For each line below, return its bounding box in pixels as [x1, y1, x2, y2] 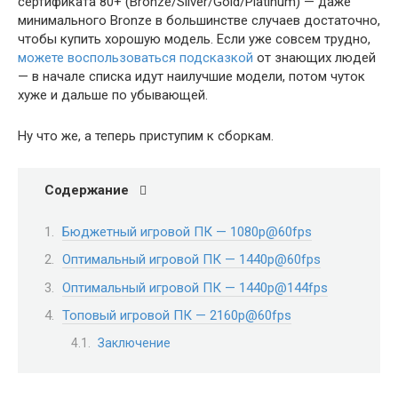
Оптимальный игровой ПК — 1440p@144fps [62, 279, 328, 296]
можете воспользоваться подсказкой [18, 50, 253, 66]
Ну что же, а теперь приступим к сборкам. [18, 128, 274, 144]
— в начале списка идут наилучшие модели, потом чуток [18, 68, 365, 84]
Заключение [98, 335, 171, 350]
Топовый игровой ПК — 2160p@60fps [62, 307, 291, 323]
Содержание [44, 182, 129, 198]
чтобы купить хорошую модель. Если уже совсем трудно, [18, 31, 370, 47]
